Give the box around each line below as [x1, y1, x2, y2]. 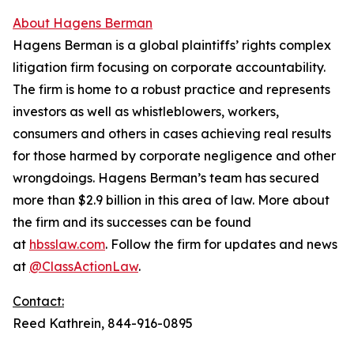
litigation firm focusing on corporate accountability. [13, 59, 326, 75]
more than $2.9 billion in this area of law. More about [13, 192, 330, 208]
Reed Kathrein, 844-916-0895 [13, 315, 193, 331]
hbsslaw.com [29, 236, 105, 252]
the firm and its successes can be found [13, 214, 251, 230]
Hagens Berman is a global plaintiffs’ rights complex [13, 37, 331, 53]
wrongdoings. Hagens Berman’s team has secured [13, 170, 319, 186]
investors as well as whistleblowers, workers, [13, 104, 279, 119]
